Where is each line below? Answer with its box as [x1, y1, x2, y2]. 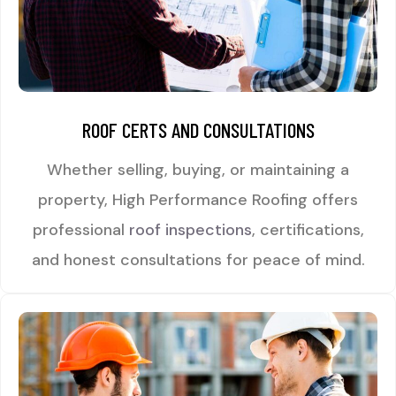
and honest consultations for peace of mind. [31, 249, 365, 271]
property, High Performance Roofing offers [38, 189, 358, 211]
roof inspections [128, 219, 252, 241]
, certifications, [251, 219, 364, 241]
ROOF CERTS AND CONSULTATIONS [81, 118, 315, 143]
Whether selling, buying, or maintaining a [47, 159, 349, 181]
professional [32, 219, 129, 241]
